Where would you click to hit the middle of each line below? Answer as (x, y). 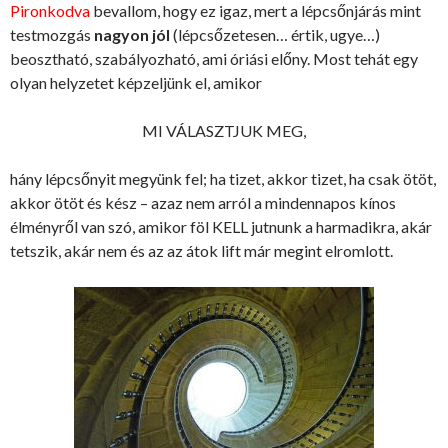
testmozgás (52, 34)
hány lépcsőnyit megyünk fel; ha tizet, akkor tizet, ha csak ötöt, (223, 178)
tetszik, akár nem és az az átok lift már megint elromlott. (201, 250)
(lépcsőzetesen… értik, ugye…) (275, 34)
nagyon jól (132, 34)
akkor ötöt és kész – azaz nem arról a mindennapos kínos (203, 202)
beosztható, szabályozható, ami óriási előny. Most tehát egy (214, 58)
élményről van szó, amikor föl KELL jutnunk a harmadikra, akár (221, 226)
